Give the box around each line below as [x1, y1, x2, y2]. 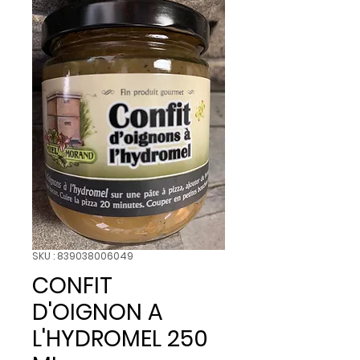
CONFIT [32, 269, 112, 301]
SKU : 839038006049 [32, 248, 133, 263]
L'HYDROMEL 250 [32, 322, 208, 354]
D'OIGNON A [32, 296, 163, 328]
